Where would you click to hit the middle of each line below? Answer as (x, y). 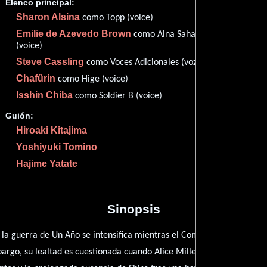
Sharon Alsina (48, 17)
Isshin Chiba (45, 95)
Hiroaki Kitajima (52, 130)
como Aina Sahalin (168, 35)
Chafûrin (36, 79)
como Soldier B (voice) (118, 96)
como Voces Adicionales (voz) (142, 63)
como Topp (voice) (117, 18)
